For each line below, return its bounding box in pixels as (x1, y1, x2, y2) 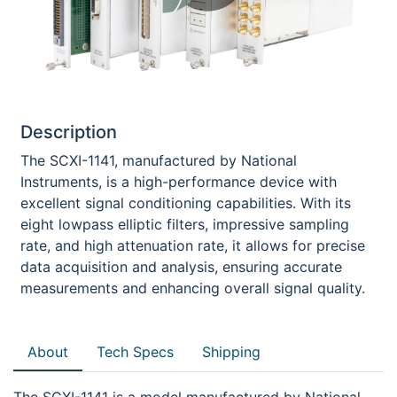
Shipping (202, 343, 261, 362)
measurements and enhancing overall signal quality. (20, 279, 365, 298)
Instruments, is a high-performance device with (20, 173, 337, 191)
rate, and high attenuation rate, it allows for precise (20, 237, 365, 255)
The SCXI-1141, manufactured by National (20, 152, 297, 170)
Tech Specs (97, 343, 174, 362)
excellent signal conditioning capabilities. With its (20, 194, 351, 213)
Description (20, 121, 117, 144)
